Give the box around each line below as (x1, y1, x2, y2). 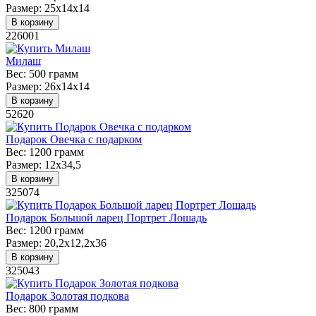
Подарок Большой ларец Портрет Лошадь (6, 211, 207, 224)
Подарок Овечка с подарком (6, 133, 142, 145)
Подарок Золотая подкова (6, 289, 129, 302)
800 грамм (26, 302, 78, 315)
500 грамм (26, 67, 78, 80)
